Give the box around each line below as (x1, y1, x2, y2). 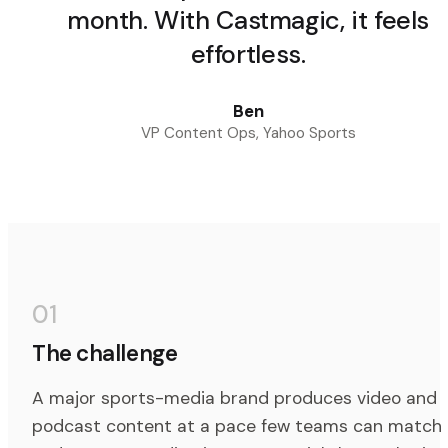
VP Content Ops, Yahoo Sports (140, 123, 356, 144)
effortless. (190, 38, 306, 72)
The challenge (32, 339, 178, 369)
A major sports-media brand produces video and (32, 387, 437, 410)
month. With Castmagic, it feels (66, 4, 430, 38)
